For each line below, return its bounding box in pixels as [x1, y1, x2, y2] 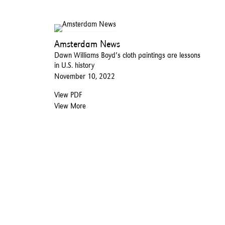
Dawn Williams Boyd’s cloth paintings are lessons [54, 50, 201, 60]
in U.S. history [54, 60, 95, 70]
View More [54, 100, 86, 110]
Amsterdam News [54, 37, 121, 50]
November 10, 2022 [54, 71, 116, 81]
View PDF [54, 89, 82, 99]
